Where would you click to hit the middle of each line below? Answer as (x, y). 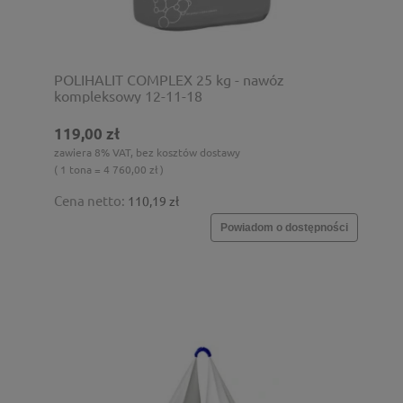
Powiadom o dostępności (284, 227)
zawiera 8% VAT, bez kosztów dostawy (147, 152)
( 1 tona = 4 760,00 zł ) (109, 169)
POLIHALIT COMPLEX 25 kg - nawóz (169, 79)
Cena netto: (91, 200)
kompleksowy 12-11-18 (128, 95)
